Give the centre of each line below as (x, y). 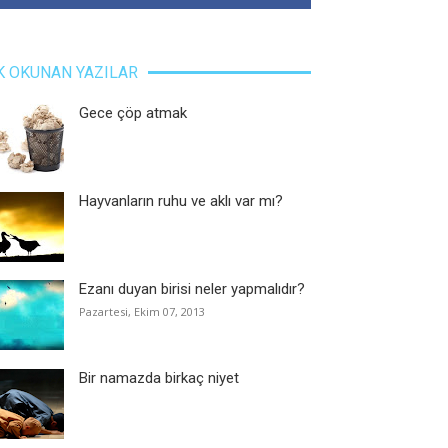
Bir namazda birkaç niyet (159, 377)
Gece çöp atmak (133, 113)
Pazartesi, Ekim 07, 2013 (142, 311)
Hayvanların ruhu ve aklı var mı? (181, 201)
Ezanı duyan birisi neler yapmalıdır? (192, 289)
